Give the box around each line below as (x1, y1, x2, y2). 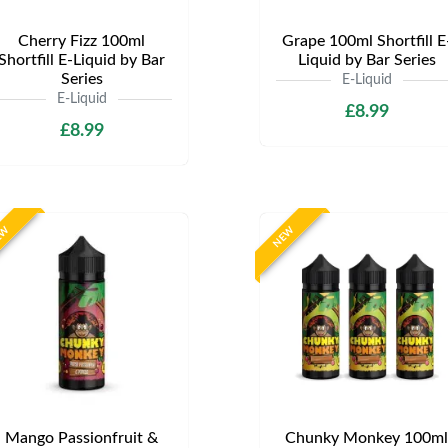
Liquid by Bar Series (297, 52, 436, 68)
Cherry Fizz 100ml (18, 33, 145, 49)
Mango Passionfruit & (5, 430, 158, 446)
